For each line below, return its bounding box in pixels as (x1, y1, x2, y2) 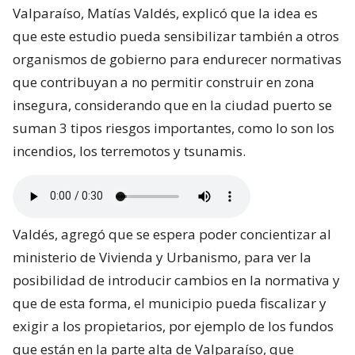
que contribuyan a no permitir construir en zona (13, 72, 315, 91)
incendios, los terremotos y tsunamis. (13, 141, 246, 160)
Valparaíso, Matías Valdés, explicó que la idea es (13, 3, 318, 22)
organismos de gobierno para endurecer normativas (13, 49, 342, 68)
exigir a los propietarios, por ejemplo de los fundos (13, 316, 334, 335)
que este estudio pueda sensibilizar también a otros (13, 26, 339, 45)
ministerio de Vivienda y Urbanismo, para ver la (13, 247, 311, 266)
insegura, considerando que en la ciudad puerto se (13, 95, 332, 114)
